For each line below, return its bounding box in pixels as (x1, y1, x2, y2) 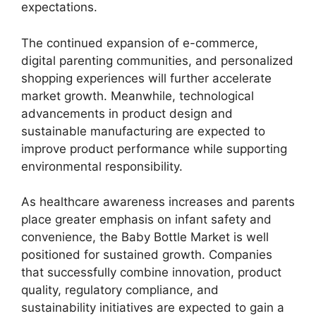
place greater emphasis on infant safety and (21, 212, 272, 226)
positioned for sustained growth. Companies (21, 248, 272, 262)
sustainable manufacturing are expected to (21, 123, 265, 138)
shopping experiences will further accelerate (21, 71, 272, 85)
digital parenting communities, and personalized (21, 53, 293, 68)
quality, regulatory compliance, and (21, 283, 219, 297)
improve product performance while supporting (21, 141, 287, 156)
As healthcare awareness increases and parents (21, 195, 295, 209)
